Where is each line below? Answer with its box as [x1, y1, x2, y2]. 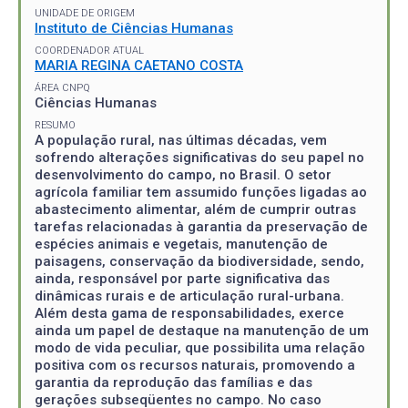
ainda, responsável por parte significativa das [35, 270, 330, 287]
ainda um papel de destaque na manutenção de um [35, 321, 369, 339]
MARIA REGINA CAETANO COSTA [35, 56, 243, 74]
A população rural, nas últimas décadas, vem [35, 131, 327, 148]
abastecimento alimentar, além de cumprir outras [35, 200, 356, 218]
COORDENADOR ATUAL [35, 44, 144, 56]
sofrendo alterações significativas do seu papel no [35, 148, 364, 166]
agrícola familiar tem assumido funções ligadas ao [35, 183, 367, 200]
